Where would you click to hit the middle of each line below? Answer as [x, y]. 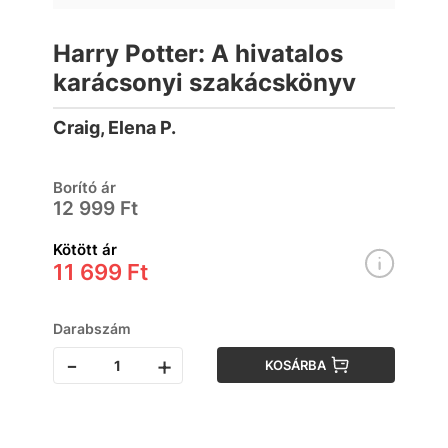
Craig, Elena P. [114, 127]
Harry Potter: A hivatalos [198, 53]
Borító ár [84, 187]
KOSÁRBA [296, 365]
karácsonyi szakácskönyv [204, 82]
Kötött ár [85, 249]
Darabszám [92, 328]
